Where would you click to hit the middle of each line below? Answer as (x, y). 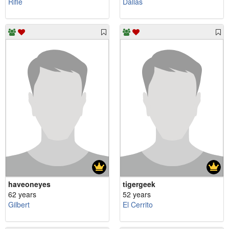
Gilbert (19, 205)
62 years (22, 194)
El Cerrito (138, 205)
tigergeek (139, 184)
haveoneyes (29, 184)
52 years (137, 194)
